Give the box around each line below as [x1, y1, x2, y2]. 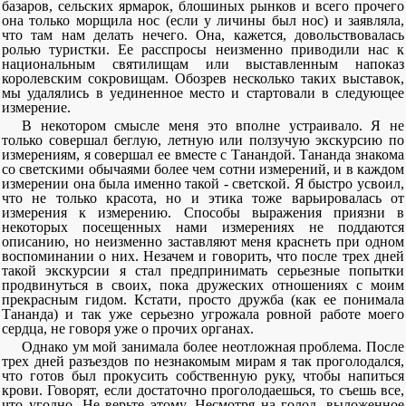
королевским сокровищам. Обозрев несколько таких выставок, [2, 71, 404, 86]
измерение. [2, 100, 71, 115]
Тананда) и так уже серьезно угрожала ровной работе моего [2, 306, 404, 322]
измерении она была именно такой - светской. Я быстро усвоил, [2, 176, 404, 191]
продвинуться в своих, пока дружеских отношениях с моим [2, 277, 404, 293]
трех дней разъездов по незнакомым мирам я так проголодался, [2, 353, 404, 369]
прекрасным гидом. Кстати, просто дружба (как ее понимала [2, 292, 404, 307]
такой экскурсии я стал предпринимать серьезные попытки [2, 263, 404, 278]
